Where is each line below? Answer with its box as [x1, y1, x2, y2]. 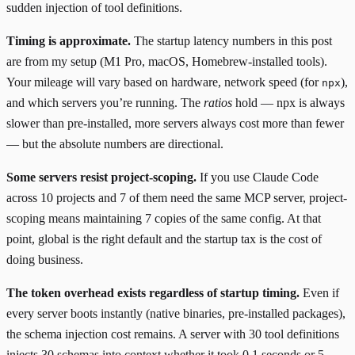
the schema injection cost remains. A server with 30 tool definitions [6, 326, 339, 341]
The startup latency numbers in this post [131, 33, 332, 48]
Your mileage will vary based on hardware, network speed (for [6, 74, 322, 89]
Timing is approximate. [6, 33, 131, 48]
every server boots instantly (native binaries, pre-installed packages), [6, 306, 345, 320]
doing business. [6, 252, 83, 266]
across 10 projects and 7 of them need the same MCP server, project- [6, 190, 347, 204]
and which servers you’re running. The [6, 95, 204, 109]
